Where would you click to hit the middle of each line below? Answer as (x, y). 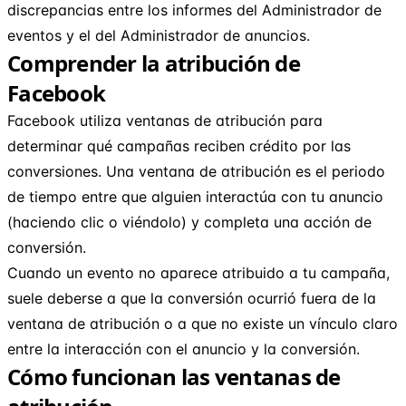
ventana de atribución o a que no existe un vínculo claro (203, 323)
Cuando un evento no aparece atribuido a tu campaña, (198, 272)
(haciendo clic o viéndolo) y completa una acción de (189, 222)
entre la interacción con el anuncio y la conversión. (184, 348)
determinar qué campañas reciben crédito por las (179, 145)
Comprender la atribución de (154, 63)
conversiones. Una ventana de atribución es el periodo (196, 171)
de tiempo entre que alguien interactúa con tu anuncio (195, 196)
